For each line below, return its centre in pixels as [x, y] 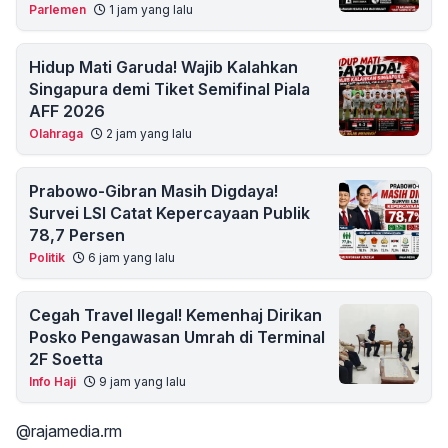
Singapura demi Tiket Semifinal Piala [169, 89]
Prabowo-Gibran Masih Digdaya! [153, 191]
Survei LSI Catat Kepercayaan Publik [169, 213]
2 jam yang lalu [147, 134]
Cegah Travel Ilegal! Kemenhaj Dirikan [175, 315]
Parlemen [57, 10]
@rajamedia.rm [69, 431]
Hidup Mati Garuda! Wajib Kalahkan [163, 67]
